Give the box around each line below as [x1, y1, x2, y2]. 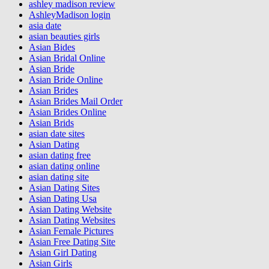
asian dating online [29, 160, 100, 171]
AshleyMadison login [29, 9, 110, 20]
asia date [29, 20, 61, 31]
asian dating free [29, 150, 91, 160]
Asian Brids [29, 117, 74, 128]
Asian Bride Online [29, 74, 103, 85]
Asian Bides [29, 41, 75, 52]
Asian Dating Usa [29, 193, 97, 204]
